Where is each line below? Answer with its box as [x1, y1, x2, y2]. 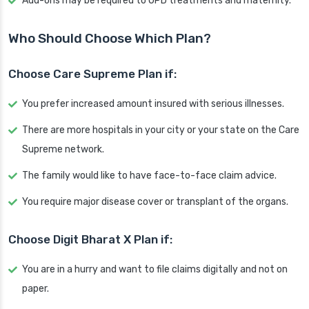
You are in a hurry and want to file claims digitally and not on [22, 263, 288, 276]
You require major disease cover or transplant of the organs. [22, 196, 288, 208]
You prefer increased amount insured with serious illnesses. [22, 98, 284, 110]
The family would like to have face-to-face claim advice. [22, 170, 277, 182]
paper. [22, 283, 49, 295]
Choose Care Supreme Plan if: [8, 67, 177, 81]
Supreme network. [22, 143, 104, 156]
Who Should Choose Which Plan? [8, 30, 211, 47]
